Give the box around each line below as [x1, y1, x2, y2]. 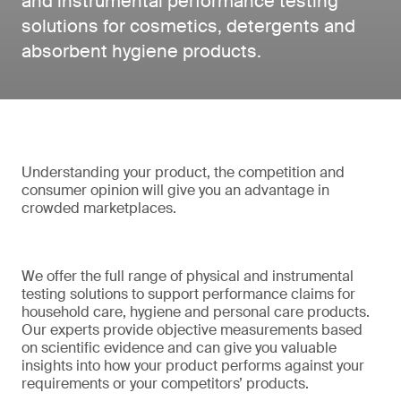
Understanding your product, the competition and [21, 163, 345, 182]
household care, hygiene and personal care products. [21, 303, 370, 321]
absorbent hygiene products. [21, 39, 261, 63]
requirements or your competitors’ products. [21, 374, 309, 393]
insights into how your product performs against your [21, 356, 364, 375]
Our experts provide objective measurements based [21, 320, 363, 339]
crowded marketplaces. [21, 199, 176, 218]
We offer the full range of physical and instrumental [21, 267, 354, 286]
